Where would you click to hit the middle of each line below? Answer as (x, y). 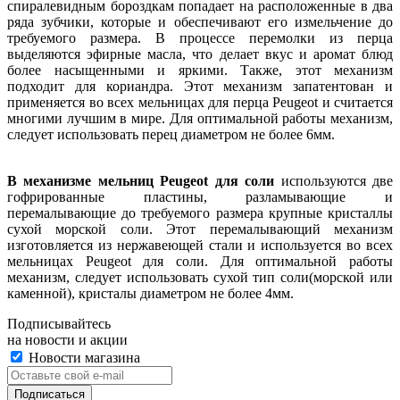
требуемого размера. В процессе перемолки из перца (200, 37)
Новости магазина (83, 357)
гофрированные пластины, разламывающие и (200, 196)
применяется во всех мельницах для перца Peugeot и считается (200, 102)
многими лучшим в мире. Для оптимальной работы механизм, (200, 118)
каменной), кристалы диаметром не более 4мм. (150, 293)
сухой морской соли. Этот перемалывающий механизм (200, 229)
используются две (334, 180)
